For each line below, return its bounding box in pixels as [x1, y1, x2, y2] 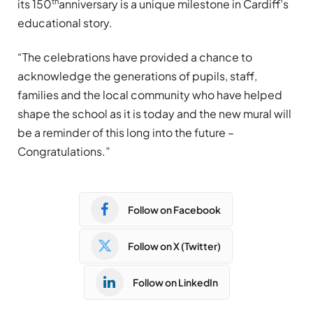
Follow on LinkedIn [132, 275, 218, 289]
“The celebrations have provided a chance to [17, 50, 252, 65]
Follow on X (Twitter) [128, 239, 221, 252]
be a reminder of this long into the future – [17, 125, 234, 140]
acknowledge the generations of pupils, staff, [17, 68, 257, 84]
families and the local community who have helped [17, 87, 282, 103]
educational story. [17, 15, 112, 30]
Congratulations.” [17, 144, 110, 159]
